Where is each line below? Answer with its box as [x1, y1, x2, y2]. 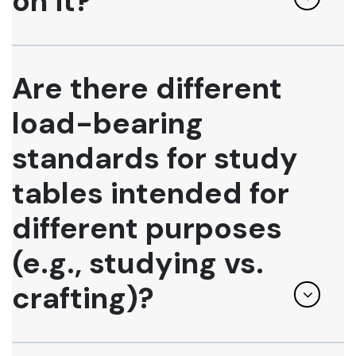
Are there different [12, 68, 282, 108]
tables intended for [12, 173, 289, 213]
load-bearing [12, 103, 203, 143]
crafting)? [12, 278, 154, 318]
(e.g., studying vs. [12, 243, 264, 283]
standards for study [12, 138, 298, 178]
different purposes [12, 208, 282, 248]
